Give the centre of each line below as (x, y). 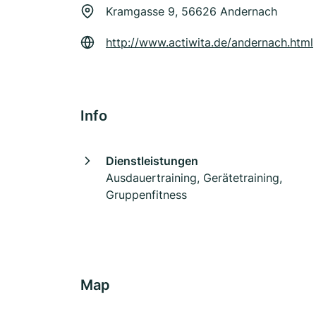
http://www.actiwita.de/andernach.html (209, 42)
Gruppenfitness (146, 195)
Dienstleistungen (152, 161)
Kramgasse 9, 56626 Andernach (192, 11)
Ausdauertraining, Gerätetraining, (194, 178)
